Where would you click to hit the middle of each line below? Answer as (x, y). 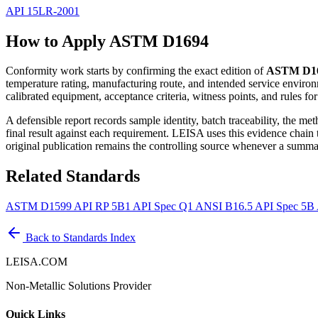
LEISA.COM (37, 262)
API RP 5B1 (103, 207)
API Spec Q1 (164, 207)
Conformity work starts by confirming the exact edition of (136, 71)
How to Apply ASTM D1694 (107, 41)
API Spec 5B (286, 207)
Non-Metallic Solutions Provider (78, 286)
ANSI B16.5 (225, 207)
